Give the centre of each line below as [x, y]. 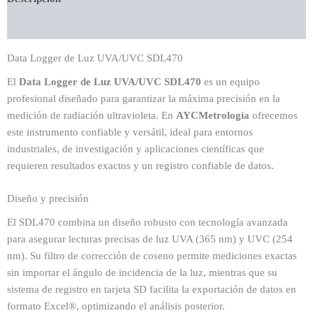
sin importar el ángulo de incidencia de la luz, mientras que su [142, 273]
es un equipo [231, 81]
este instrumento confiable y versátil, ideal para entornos [130, 132]
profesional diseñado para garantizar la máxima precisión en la [144, 98]
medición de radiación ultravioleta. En [92, 115]
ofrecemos [274, 115]
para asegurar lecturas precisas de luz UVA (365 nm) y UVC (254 [150, 239]
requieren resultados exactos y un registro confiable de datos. [140, 165]
